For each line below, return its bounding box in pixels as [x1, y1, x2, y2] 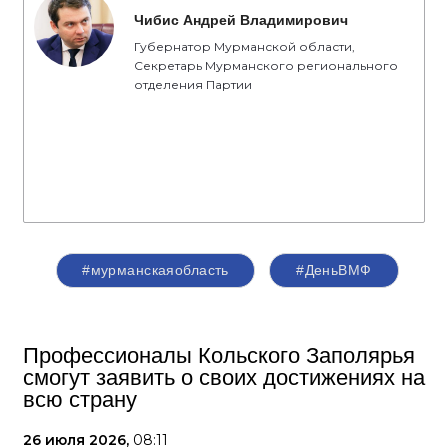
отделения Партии [134, 77, 252, 92]
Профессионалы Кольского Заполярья [23, 343, 415, 368]
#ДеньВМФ [296, 262, 372, 278]
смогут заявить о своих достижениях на [23, 365, 425, 390]
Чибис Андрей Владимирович [134, 12, 348, 28]
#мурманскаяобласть [82, 262, 229, 278]
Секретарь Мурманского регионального [134, 58, 398, 73]
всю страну [23, 387, 137, 412]
